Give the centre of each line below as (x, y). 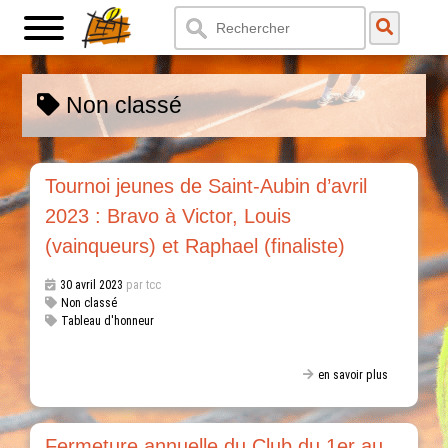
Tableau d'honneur (108, 320)
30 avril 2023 (92, 284)
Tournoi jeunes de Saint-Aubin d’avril (206, 185)
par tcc (142, 284)
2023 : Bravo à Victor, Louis (168, 215)
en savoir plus (352, 375)
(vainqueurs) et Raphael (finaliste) (195, 245)
